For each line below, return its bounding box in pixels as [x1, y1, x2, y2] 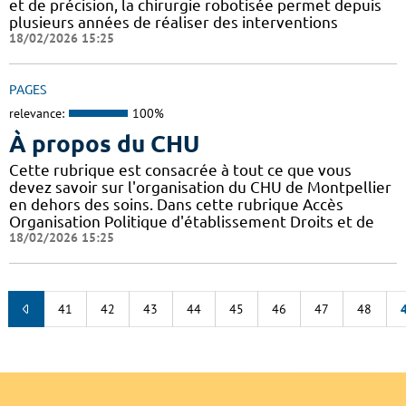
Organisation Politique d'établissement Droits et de [9, 212, 374, 230]
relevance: [9, 105, 64, 122]
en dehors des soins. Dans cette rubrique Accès [9, 195, 343, 213]
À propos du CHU [9, 130, 199, 157]
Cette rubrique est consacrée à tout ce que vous [9, 160, 352, 179]
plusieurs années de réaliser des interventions [9, 14, 338, 32]
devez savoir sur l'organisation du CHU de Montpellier [9, 178, 391, 196]
